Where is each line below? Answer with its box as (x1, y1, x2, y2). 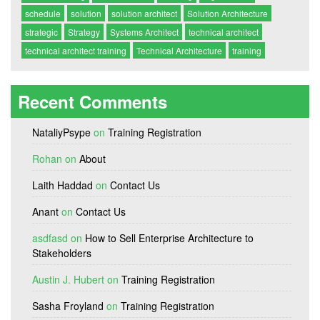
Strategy (68, 26, 100, 39)
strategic (25, 26, 58, 39)
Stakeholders (32, 246, 91, 261)
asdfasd (32, 231, 68, 246)
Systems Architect (110, 26, 179, 39)
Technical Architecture (136, 44, 222, 57)
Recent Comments (18, 89, 167, 114)
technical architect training (25, 44, 126, 57)
